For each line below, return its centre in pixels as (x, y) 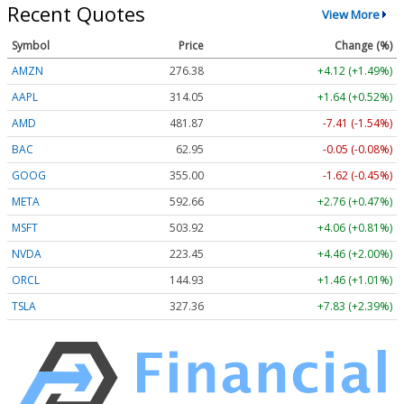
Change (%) (363, 45)
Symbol (31, 45)
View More (350, 14)
